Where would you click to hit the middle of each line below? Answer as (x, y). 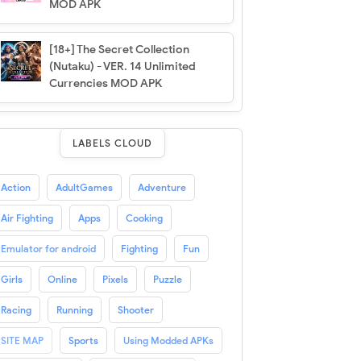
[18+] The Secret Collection (119, 49)
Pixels (115, 279)
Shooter (135, 309)
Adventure (162, 187)
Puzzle (167, 279)
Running (74, 309)
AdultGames (84, 187)
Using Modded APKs (168, 340)
